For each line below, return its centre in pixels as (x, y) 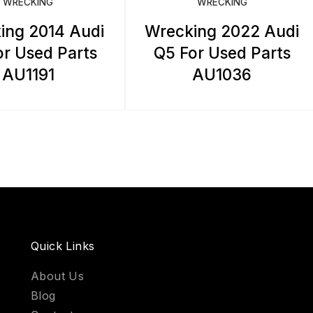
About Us (58, 276)
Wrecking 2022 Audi (222, 31)
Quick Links (63, 246)
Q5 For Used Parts (222, 52)
